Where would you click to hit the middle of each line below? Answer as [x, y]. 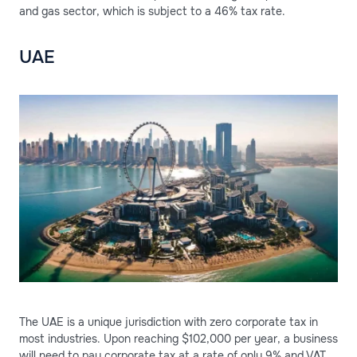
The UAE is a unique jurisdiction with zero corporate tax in [169, 322]
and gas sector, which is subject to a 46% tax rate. [152, 11]
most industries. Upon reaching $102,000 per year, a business [178, 339]
